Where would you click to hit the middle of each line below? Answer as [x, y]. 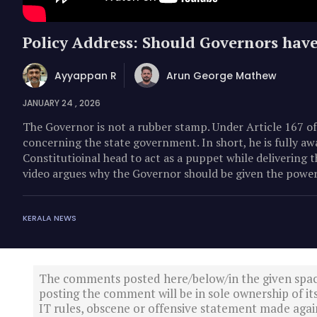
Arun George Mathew [221, 75]
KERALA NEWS [50, 218]
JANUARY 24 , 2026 [62, 103]
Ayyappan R [86, 75]
